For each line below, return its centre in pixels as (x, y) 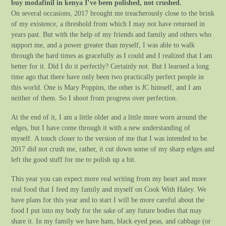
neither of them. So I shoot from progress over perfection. (95, 98)
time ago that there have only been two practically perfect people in (108, 76)
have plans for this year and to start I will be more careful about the (108, 200)
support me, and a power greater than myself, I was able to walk (103, 45)
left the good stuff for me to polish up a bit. (74, 159)
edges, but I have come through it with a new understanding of (101, 127)
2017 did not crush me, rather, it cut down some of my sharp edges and (113, 149)
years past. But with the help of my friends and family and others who (111, 34)
